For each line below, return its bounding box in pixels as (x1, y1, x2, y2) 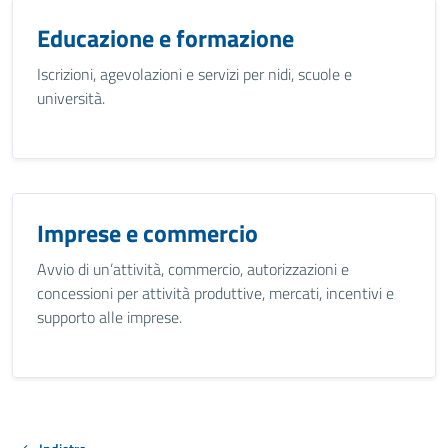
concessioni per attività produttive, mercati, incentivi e (37, 281, 394, 305)
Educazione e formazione (37, 20, 294, 56)
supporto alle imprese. (37, 305, 182, 329)
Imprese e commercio (37, 215, 258, 251)
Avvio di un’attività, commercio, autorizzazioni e (37, 257, 349, 281)
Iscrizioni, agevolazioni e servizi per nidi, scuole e (37, 62, 352, 86)
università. (37, 86, 105, 110)
